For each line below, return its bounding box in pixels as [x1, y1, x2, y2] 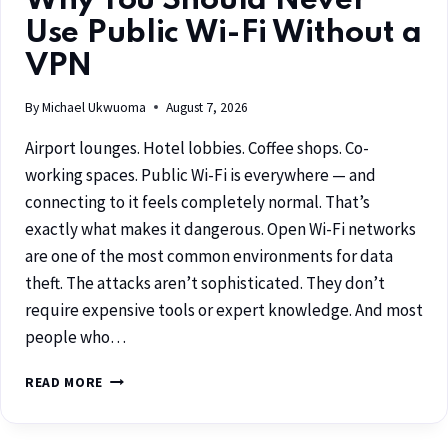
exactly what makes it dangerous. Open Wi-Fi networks [25, 217, 416, 240]
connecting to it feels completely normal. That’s [25, 190, 370, 213]
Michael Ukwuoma [42, 98, 147, 116]
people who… [25, 325, 126, 348]
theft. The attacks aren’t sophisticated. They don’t [25, 271, 385, 294]
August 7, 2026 [166, 98, 249, 116]
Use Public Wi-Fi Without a [25, 18, 422, 50]
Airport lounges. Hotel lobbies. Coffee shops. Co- [25, 136, 369, 159]
